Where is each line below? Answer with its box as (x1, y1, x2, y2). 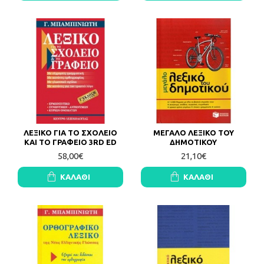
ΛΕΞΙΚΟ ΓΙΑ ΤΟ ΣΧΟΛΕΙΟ (23, 128, 117, 137)
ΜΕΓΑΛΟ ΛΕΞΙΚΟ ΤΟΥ (153, 128, 234, 137)
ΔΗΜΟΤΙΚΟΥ (170, 137, 217, 146)
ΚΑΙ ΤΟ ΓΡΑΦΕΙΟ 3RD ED (24, 137, 117, 146)
